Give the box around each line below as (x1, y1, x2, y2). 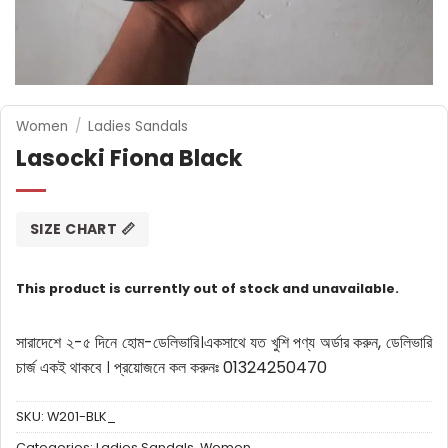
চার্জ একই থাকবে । (16, 356, 114, 380)
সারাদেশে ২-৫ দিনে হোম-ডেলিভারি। (16, 331, 204, 355)
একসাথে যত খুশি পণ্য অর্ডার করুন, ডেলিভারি (203, 331, 433, 355)
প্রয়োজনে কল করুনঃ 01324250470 (114, 356, 327, 380)
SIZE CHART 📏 (30, 218, 136, 239)
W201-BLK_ (47, 408, 116, 426)
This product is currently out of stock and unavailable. (16, 279, 399, 297)
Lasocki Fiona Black (16, 141, 243, 174)
